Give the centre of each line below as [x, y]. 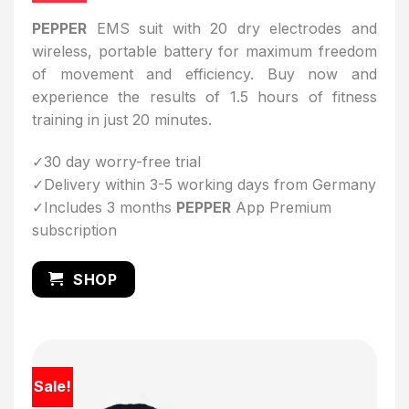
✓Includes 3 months [104, 207]
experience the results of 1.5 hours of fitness [204, 96]
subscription [74, 230]
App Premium [281, 207]
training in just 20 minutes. [122, 119]
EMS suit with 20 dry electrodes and [232, 28]
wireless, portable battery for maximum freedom [204, 51]
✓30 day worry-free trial [116, 161]
